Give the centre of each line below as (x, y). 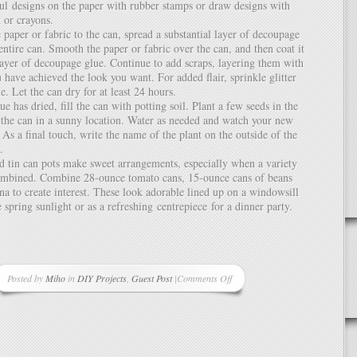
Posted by (26, 278)
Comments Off (204, 278)
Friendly (192, 335)
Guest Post (152, 278)
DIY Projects (102, 278)
